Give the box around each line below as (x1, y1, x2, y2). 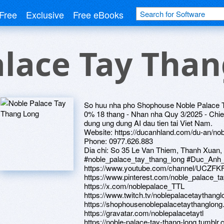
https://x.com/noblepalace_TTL (84, 180, 184, 191)
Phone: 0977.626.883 (84, 135, 153, 146)
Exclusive (26, 8, 64, 21)
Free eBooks (73, 8, 123, 21)
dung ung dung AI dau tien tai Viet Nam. (84, 117, 212, 128)
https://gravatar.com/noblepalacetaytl (84, 207, 203, 218)
